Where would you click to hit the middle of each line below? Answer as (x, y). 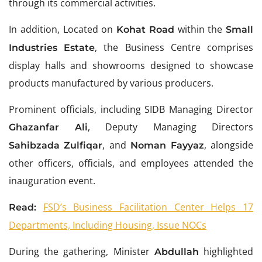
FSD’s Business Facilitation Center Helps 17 (148, 207)
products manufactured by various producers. (111, 83)
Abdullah (179, 252)
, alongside (229, 145)
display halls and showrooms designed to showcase (131, 66)
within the (200, 30)
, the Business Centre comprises (174, 48)
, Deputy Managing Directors (170, 127)
